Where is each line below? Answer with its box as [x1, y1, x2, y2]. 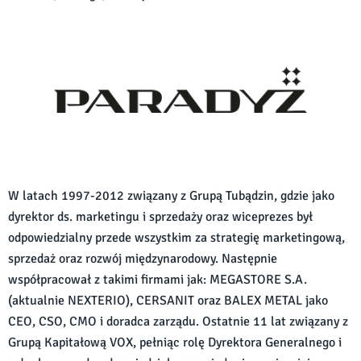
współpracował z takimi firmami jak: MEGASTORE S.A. [8, 272, 307, 288]
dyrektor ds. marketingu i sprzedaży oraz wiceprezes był [8, 209, 313, 226]
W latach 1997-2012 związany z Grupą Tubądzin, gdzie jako [8, 188, 334, 205]
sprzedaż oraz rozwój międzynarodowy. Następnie [8, 251, 277, 268]
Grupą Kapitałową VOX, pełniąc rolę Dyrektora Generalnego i [8, 334, 342, 351]
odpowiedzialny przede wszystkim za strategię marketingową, [8, 230, 345, 247]
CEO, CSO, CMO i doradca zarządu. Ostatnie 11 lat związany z [8, 313, 348, 330]
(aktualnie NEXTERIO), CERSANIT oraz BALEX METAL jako [8, 293, 328, 309]
